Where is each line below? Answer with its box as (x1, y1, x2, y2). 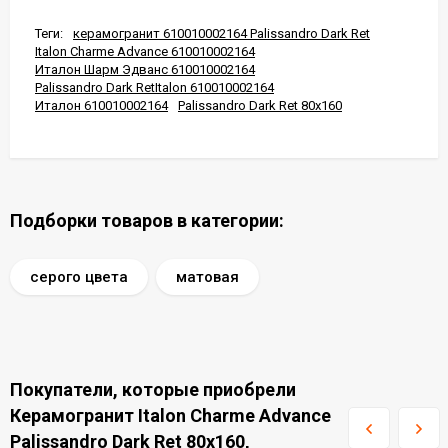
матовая (176, 268, 239, 286)
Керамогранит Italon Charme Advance (10, 405, 331, 426)
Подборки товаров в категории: (10, 210, 284, 231)
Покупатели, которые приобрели (10, 379, 296, 400)
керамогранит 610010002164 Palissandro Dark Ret (73, 26, 370, 41)
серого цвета (30, 268, 128, 286)
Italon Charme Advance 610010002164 (35, 44, 255, 59)
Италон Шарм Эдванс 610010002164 (35, 62, 255, 77)
